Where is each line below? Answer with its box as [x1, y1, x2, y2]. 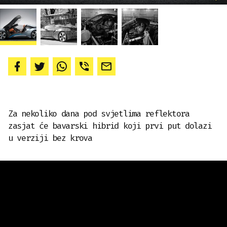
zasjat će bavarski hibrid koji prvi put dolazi [8, 121, 212, 131]
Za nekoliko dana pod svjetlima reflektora [8, 108, 190, 119]
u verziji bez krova [8, 133, 92, 143]
